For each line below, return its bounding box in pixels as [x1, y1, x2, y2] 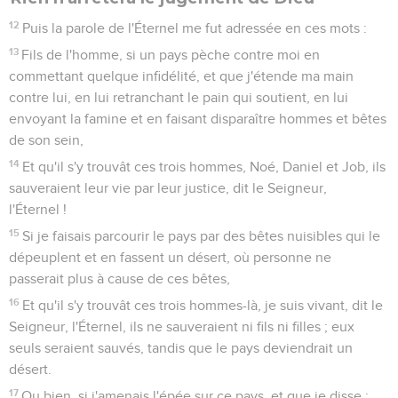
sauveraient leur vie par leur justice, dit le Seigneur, [9, 180, 327, 195]
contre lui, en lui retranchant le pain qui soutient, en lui [9, 90, 348, 105]
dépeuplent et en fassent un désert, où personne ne [9, 250, 331, 265]
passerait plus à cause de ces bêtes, [9, 271, 230, 286]
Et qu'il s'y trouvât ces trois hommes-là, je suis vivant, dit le [22, 298, 384, 313]
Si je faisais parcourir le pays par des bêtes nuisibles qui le [22, 228, 381, 243]
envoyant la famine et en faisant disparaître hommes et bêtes [9, 111, 386, 126]
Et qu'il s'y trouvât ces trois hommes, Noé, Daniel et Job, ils [22, 159, 386, 174]
